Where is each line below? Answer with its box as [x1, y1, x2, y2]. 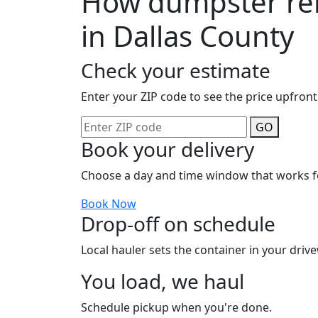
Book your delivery [81, 135, 254, 163]
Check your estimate [81, 56, 270, 84]
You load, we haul [81, 267, 244, 295]
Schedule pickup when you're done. [81, 299, 272, 315]
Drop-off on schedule [81, 209, 275, 237]
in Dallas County [81, 16, 294, 55]
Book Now [81, 195, 136, 212]
